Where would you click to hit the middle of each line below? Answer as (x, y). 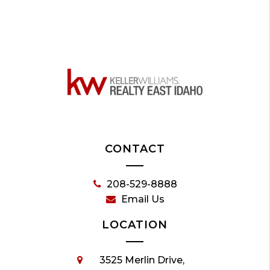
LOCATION (135, 225)
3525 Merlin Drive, (142, 260)
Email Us (143, 199)
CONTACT (135, 149)
